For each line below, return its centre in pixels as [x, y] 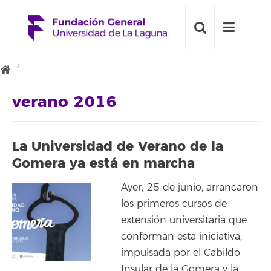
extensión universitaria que [184, 220]
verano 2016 [64, 102]
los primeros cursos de [174, 204]
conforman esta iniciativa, [181, 237]
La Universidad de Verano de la [118, 146]
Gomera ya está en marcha [103, 163]
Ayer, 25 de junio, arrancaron [190, 188]
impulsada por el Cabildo [181, 253]
